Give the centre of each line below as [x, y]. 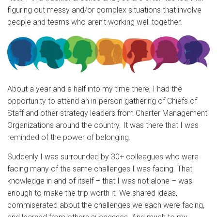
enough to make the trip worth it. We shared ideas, [92, 193]
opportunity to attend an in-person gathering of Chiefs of [102, 101]
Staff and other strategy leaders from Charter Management [107, 113]
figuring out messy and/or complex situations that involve [104, 10]
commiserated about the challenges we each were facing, [106, 205]
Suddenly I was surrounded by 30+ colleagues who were [103, 156]
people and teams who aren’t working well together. [96, 22]
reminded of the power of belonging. [70, 137]
